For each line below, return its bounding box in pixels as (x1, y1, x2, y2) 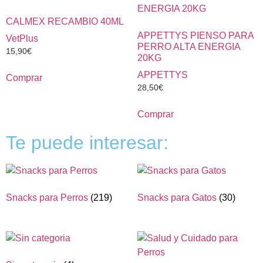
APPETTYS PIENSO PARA (137, 31, 254, 41)
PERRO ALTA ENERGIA (137, 42, 240, 52)
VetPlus (6, 33, 38, 43)
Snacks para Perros (6, 192, 90, 203)
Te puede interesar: (6, 131, 168, 153)
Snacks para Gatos (137, 192, 219, 203)
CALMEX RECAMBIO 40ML (6, 16, 124, 26)
